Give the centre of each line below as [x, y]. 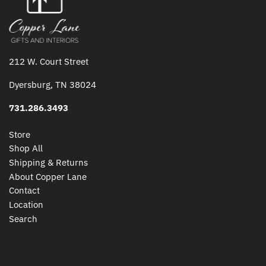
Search [23, 218]
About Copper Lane [48, 176]
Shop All [26, 148]
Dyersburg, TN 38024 [53, 85]
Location [26, 204]
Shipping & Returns [48, 162]
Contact [24, 191]
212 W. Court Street [49, 62]
